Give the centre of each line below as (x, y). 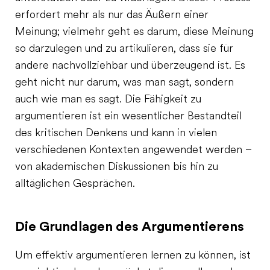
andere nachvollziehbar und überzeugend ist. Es (130, 66)
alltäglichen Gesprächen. (75, 184)
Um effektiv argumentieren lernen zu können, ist (133, 256)
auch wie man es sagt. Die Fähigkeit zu (108, 100)
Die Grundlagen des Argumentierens (130, 227)
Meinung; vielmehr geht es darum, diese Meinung (134, 32)
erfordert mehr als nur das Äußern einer (112, 15)
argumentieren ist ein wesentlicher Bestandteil (128, 117)
